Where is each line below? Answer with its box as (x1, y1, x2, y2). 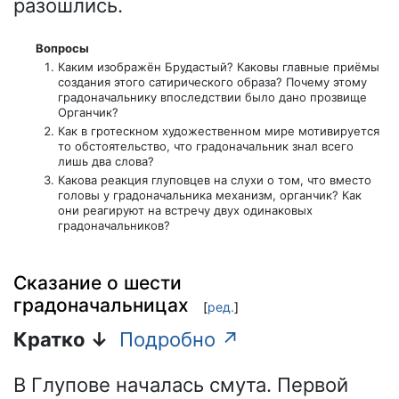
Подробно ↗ (119, 328, 240, 352)
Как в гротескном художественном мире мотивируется (57, 124, 379, 139)
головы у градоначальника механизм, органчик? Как (57, 188, 362, 203)
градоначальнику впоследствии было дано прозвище (57, 90, 367, 105)
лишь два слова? (57, 154, 154, 169)
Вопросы (35, 41, 89, 56)
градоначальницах (13, 293, 189, 316)
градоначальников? (57, 218, 170, 233)
